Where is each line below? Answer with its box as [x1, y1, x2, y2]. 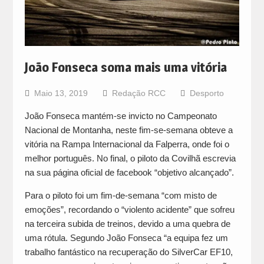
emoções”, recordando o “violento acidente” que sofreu [24, 204, 235, 215]
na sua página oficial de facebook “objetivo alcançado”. [24, 167, 234, 178]
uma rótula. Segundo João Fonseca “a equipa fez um [24, 233, 228, 243]
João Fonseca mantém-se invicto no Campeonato [24, 111, 217, 121]
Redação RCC [111, 88, 166, 98]
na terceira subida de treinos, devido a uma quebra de [24, 219, 230, 229]
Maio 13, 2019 [34, 88, 88, 98]
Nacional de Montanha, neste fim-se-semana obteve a [24, 125, 233, 136]
